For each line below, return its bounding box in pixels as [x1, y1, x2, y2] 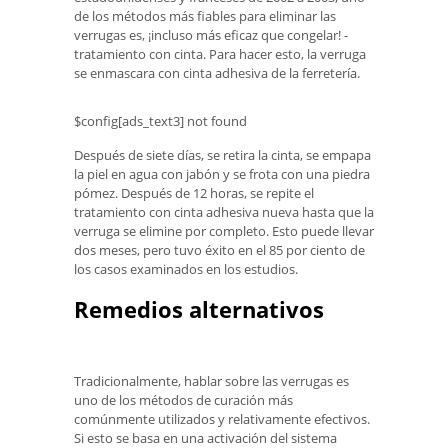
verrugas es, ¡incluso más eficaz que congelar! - [74, 25, 348, 44]
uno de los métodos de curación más [74, 390, 293, 409]
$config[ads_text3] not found [74, 112, 247, 131]
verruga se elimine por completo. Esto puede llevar [74, 221, 374, 240]
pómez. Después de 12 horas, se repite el [74, 183, 314, 202]
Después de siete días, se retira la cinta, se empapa [74, 145, 371, 164]
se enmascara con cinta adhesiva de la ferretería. [74, 63, 360, 82]
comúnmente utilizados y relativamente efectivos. [74, 409, 370, 428]
